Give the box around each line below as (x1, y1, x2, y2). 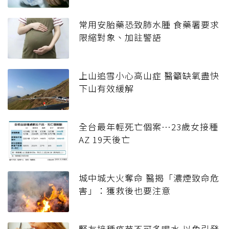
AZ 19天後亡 (79, 133, 130, 146)
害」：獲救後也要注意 (79, 184, 171, 197)
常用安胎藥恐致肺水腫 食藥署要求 (79, 18, 219, 31)
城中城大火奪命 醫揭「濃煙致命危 (79, 171, 219, 185)
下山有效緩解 (79, 82, 134, 95)
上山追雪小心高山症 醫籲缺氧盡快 (79, 69, 219, 82)
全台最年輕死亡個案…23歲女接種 (79, 120, 218, 133)
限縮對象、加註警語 (79, 31, 162, 44)
